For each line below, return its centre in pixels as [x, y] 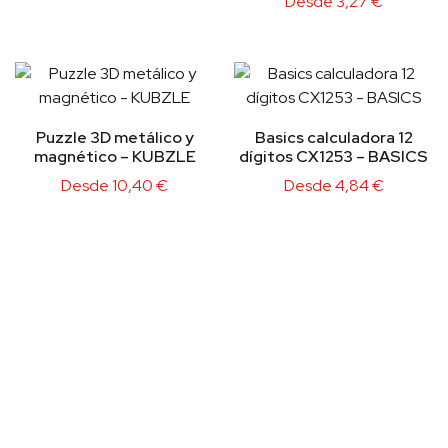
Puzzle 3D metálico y [114, 138]
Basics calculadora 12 [333, 138]
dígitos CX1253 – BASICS [333, 157]
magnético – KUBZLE [114, 157]
